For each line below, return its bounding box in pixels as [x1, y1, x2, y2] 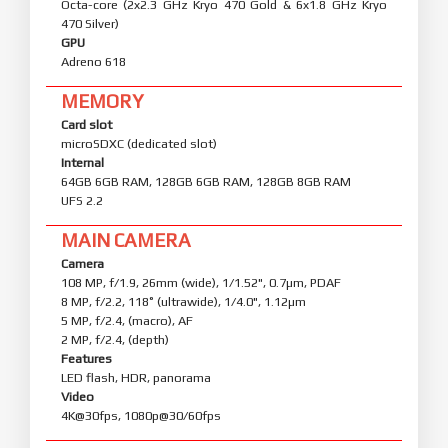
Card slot [61, 116, 112, 132]
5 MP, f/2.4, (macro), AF [61, 312, 193, 328]
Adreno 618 [61, 53, 126, 69]
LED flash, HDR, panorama [61, 369, 211, 385]
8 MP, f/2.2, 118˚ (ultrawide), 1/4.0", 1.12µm [61, 293, 306, 309]
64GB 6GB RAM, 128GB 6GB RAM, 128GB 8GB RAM [61, 173, 351, 189]
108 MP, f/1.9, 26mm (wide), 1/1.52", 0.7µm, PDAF [61, 274, 341, 290]
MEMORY [61, 89, 143, 112]
